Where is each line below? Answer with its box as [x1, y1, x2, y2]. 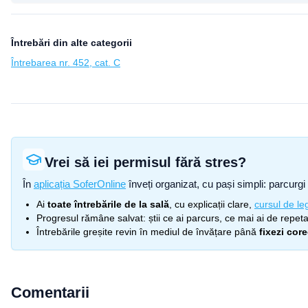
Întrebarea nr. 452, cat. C [11, 57, 120, 68]
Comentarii [11, 284, 89, 301]
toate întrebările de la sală [47, 199, 169, 210]
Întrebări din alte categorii [11, 37, 132, 48]
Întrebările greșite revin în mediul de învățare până [36, 226, 256, 237]
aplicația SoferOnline [34, 178, 126, 190]
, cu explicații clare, [169, 199, 252, 210]
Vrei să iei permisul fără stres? [45, 155, 246, 170]
